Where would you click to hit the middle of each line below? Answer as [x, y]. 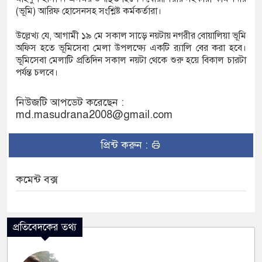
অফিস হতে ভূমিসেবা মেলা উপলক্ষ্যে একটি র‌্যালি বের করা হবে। [131, 48]
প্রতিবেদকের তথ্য [45, 227]
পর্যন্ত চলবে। [38, 73]
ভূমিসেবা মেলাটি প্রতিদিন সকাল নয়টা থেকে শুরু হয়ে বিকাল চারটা [131, 61]
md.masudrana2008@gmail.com [94, 115]
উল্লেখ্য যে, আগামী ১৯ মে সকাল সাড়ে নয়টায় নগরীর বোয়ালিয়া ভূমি [131, 36]
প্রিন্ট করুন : [126, 145]
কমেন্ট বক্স [37, 180]
